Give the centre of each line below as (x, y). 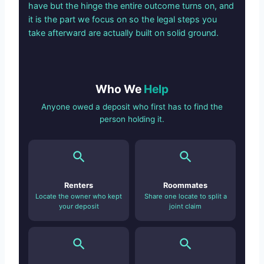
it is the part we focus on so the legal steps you (123, 19)
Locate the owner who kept (79, 197)
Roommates (185, 186)
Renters (79, 186)
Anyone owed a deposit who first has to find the (132, 106)
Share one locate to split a (185, 197)
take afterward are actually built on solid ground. (123, 32)
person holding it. (132, 119)
